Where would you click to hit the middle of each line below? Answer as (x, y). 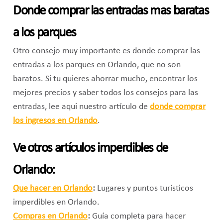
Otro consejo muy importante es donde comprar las (106, 51)
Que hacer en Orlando (53, 188)
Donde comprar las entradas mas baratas (111, 11)
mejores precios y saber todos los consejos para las (105, 93)
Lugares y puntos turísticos (144, 188)
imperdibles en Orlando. (56, 202)
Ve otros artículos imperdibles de (90, 148)
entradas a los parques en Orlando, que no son (97, 65)
